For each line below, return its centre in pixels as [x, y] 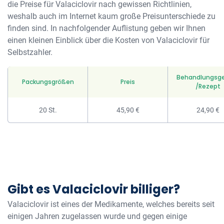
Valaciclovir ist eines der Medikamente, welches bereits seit [111, 204]
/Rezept [208, 86]
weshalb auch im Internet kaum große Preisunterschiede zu [111, 16]
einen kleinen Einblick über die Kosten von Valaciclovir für [108, 40]
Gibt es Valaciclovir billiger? [94, 189]
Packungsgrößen [48, 82]
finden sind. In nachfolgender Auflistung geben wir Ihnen [106, 28]
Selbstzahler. [30, 52]
